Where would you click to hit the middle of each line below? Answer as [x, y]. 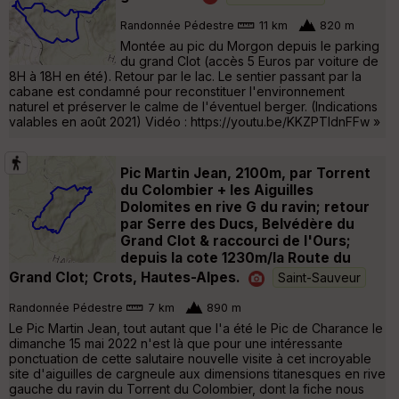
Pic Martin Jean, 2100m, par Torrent [245, 173]
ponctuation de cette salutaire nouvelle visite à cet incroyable [190, 358]
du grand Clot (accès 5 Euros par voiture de [249, 61]
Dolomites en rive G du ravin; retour [245, 207]
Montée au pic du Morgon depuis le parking [250, 45]
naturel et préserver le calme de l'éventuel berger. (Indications [193, 106]
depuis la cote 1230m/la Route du [236, 257]
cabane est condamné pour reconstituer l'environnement [177, 91]
